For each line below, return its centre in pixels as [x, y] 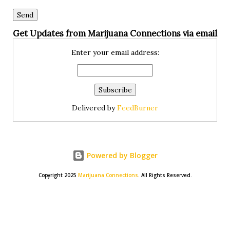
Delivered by [94, 108]
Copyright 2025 [58, 175]
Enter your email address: [115, 52]
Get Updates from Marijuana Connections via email [115, 33]
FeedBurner [138, 108]
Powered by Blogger [121, 155]
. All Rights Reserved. [165, 175]
